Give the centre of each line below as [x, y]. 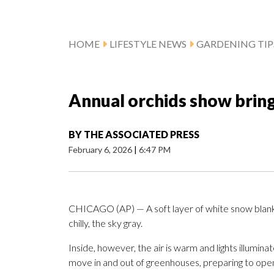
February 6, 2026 [101, 150]
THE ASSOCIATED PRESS [142, 135]
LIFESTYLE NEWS [148, 44]
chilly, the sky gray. [106, 223]
